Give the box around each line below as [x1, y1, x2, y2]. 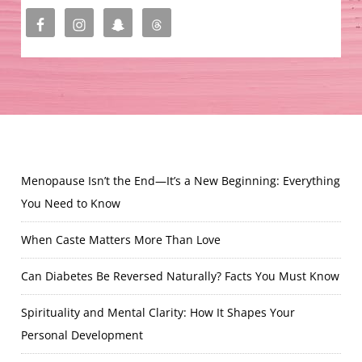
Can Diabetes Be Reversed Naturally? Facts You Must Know [21, 268, 340, 284]
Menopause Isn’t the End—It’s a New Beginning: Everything [21, 173, 341, 189]
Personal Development [21, 327, 144, 343]
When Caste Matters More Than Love [21, 232, 221, 248]
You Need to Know [21, 196, 121, 212]
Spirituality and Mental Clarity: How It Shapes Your [21, 305, 296, 321]
